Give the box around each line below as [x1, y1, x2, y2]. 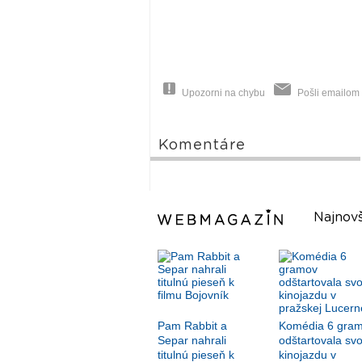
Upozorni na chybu [181, 87, 265, 99]
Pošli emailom [297, 87, 360, 99]
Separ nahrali [157, 334, 226, 347]
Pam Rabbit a [157, 319, 227, 333]
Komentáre [158, 138, 246, 154]
